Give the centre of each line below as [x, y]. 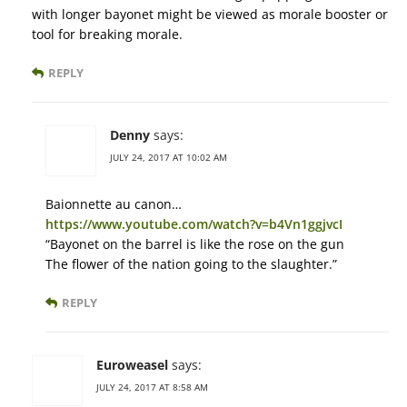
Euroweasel [132, 365]
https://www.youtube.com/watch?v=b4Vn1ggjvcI [194, 224]
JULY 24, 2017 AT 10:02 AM [169, 158]
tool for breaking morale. [107, 35]
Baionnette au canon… [114, 204]
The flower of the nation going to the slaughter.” [191, 264]
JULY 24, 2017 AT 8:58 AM [152, 387]
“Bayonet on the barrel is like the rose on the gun [195, 244]
